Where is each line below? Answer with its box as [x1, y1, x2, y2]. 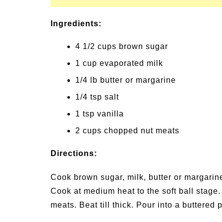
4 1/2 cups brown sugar [75, 42, 168, 51]
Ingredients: [51, 19, 102, 28]
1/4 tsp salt [75, 93, 119, 101]
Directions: [51, 149, 97, 158]
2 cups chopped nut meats [75, 126, 179, 135]
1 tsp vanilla [75, 110, 124, 118]
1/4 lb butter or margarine [75, 76, 176, 84]
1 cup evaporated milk [75, 59, 163, 67]
